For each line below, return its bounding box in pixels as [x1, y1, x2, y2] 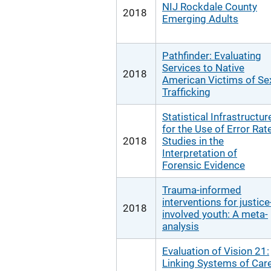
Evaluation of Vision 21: [162, 245, 269, 257]
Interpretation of [162, 147, 237, 159]
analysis [162, 220, 199, 232]
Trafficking [162, 86, 211, 98]
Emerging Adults [162, 13, 238, 25]
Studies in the [162, 135, 224, 147]
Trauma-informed [162, 184, 241, 196]
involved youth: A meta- [162, 208, 268, 220]
